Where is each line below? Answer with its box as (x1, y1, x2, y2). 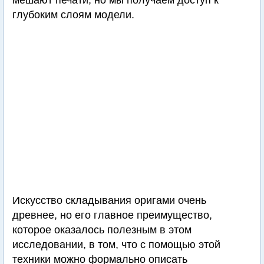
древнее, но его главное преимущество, (12, 209, 212, 221)
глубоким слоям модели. (12, 9, 134, 21)
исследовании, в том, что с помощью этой (12, 239, 220, 250)
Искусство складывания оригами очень (12, 194, 206, 206)
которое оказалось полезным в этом (12, 224, 192, 236)
